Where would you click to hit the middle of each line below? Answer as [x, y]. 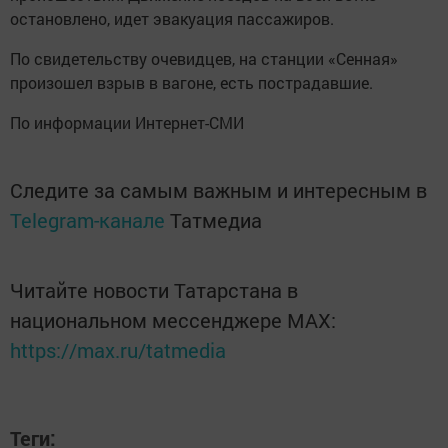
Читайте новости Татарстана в [154, 290]
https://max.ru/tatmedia [118, 350]
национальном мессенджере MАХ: [173, 320]
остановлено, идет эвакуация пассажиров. [172, 19]
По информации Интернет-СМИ [127, 123]
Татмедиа [216, 220]
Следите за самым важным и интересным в [218, 190]
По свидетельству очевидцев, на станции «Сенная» [204, 59]
